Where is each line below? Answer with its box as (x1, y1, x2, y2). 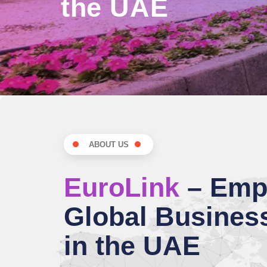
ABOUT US (88, 139, 129, 149)
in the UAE (64, 230, 200, 261)
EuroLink (64, 172, 179, 203)
